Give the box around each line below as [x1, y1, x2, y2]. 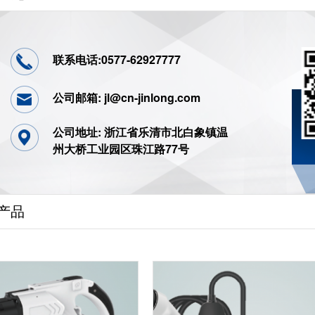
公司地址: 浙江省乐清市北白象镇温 [53, 124, 228, 141]
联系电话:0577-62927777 [53, 51, 181, 68]
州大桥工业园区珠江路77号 [53, 141, 189, 157]
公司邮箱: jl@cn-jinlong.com [53, 89, 200, 106]
